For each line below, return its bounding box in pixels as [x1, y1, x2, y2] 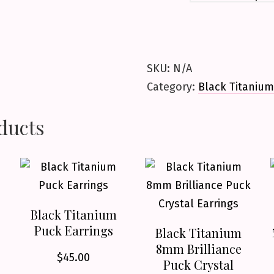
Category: [146, 80, 198, 94]
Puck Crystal [163, 256, 234, 273]
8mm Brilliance [155, 240, 242, 257]
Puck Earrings [34, 222, 113, 239]
